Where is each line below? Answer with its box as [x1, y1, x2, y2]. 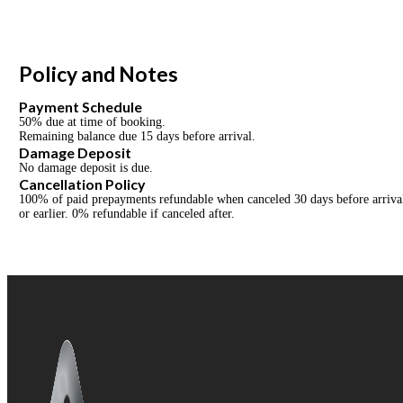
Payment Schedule [19, 97, 142, 115]
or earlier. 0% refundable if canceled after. [19, 206, 235, 220]
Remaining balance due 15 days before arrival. [19, 129, 255, 143]
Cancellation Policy [19, 175, 146, 193]
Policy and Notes [19, 60, 178, 86]
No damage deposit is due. [19, 160, 153, 175]
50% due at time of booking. [19, 114, 166, 129]
